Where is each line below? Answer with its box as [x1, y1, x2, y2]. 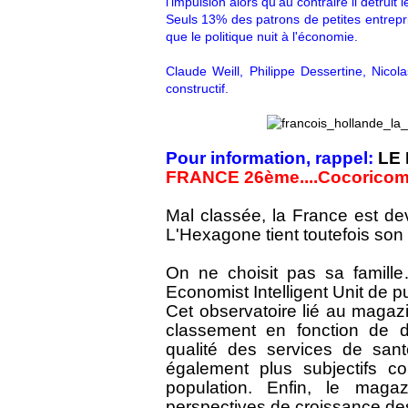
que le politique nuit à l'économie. [166, 29, 358, 44]
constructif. [166, 81, 229, 96]
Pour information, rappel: [166, 148, 378, 168]
